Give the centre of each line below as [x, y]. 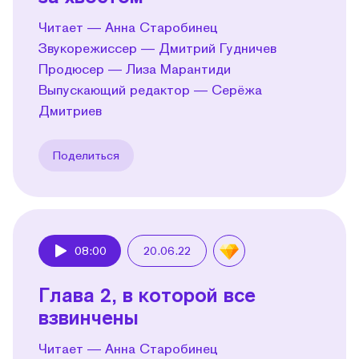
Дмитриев [70, 110]
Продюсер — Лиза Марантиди [135, 68]
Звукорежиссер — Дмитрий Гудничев [157, 47]
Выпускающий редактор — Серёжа [150, 89]
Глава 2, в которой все [147, 294]
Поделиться [86, 155]
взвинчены [89, 317]
